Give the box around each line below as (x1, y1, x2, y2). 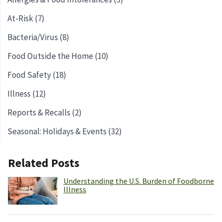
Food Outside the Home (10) (7, 51, 109, 62)
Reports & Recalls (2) (7, 107, 82, 118)
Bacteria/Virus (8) (7, 32, 69, 43)
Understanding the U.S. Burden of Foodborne (63, 176, 214, 186)
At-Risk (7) (7, 13, 45, 24)
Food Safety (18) (7, 69, 66, 81)
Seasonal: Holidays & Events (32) (7, 126, 122, 137)
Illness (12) (7, 88, 46, 100)
